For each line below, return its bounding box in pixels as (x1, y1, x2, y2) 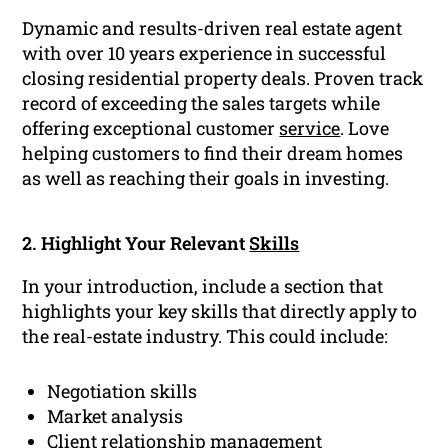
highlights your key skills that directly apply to (22, 299, 418, 324)
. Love (340, 116, 390, 141)
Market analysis (47, 404, 184, 429)
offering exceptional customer (22, 116, 280, 141)
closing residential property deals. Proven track (22, 66, 424, 91)
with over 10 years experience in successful (22, 41, 387, 66)
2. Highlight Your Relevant (22, 231, 250, 256)
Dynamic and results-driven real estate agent (22, 16, 403, 41)
